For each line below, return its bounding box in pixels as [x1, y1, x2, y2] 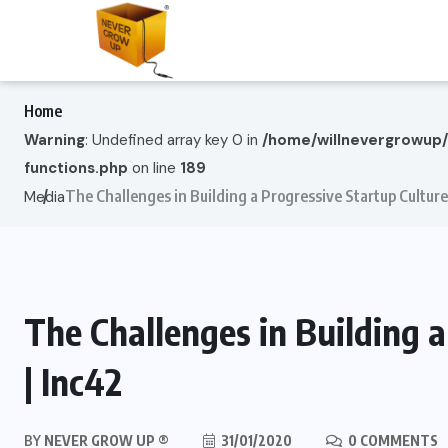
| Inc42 [24, 358, 122, 404]
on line [128, 157, 180, 178]
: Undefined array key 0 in [85, 129, 262, 150]
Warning [24, 129, 85, 150]
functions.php [24, 157, 128, 178]
